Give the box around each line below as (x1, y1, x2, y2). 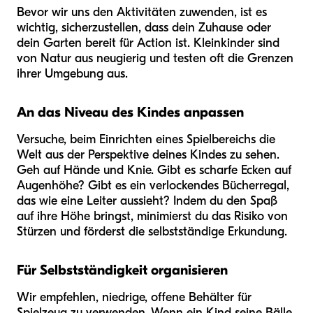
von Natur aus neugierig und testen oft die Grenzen (17, 50, 293, 66)
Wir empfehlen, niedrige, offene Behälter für (17, 289, 252, 305)
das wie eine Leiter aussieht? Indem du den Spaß (17, 193, 277, 208)
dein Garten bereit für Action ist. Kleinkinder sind (17, 35, 279, 50)
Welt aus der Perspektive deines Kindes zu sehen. (17, 147, 279, 162)
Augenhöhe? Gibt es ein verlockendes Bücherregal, (17, 177, 289, 193)
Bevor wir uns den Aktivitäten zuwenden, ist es (17, 4, 267, 20)
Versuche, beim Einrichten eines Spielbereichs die (17, 131, 275, 147)
